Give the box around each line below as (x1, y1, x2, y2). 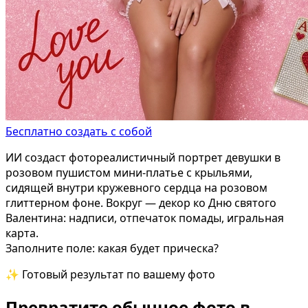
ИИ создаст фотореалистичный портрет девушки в (5, 149, 280, 165)
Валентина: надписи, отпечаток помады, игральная (5, 210, 284, 225)
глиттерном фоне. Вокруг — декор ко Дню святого (5, 195, 276, 210)
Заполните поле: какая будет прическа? (5, 240, 219, 256)
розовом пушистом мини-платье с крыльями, (5, 164, 252, 180)
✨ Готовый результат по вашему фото (5, 266, 215, 282)
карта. (5, 225, 38, 241)
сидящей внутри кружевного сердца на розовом (5, 179, 267, 195)
